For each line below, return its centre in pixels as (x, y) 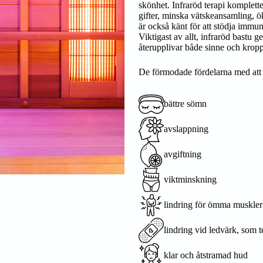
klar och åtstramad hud (206, 255)
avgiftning (183, 154)
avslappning (186, 129)
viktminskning (190, 180)
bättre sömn (185, 104)
